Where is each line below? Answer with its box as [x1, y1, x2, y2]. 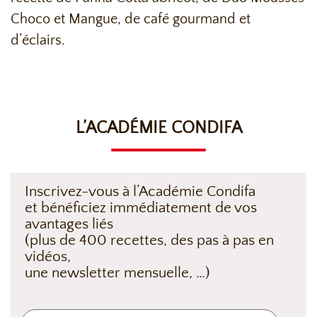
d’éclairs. [11, 33, 65, 49]
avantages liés [25, 216, 113, 233]
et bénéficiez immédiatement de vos [25, 200, 257, 217]
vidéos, [25, 248, 71, 265]
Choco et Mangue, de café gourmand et [11, 11, 250, 28]
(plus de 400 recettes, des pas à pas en [25, 232, 274, 249]
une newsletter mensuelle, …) [25, 265, 210, 282]
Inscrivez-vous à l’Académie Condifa [25, 183, 255, 200]
